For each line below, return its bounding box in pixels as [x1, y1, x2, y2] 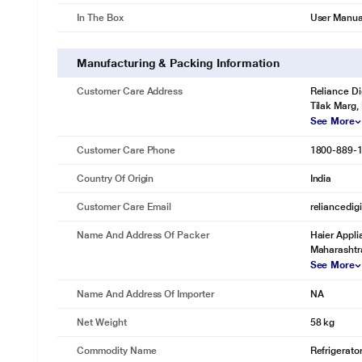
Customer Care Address [77, 86, 183, 97]
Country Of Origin [77, 173, 154, 184]
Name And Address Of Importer [77, 288, 214, 300]
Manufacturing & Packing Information [77, 57, 280, 69]
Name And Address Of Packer [77, 229, 209, 241]
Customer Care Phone [77, 145, 176, 156]
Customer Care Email [77, 201, 172, 213]
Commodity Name [77, 345, 157, 356]
